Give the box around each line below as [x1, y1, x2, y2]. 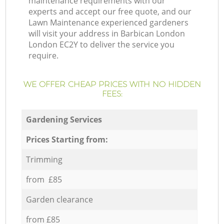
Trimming [25, 153, 62, 165]
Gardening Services [25, 113, 102, 125]
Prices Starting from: [25, 133, 108, 145]
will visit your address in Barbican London [28, 28, 185, 39]
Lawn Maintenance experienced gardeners [28, 17, 189, 28]
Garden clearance [25, 193, 93, 205]
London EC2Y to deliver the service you [28, 39, 175, 50]
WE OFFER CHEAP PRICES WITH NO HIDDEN [23, 79, 201, 89]
